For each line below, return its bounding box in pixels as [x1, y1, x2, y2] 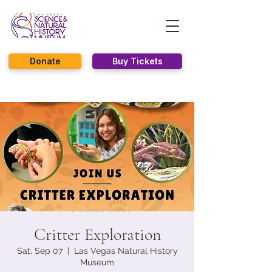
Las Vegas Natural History [73, 246, 178, 256]
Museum [80, 257, 114, 267]
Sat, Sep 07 [16, 246, 63, 256]
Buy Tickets [112, 56, 163, 66]
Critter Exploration [33, 224, 161, 245]
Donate [29, 56, 61, 66]
